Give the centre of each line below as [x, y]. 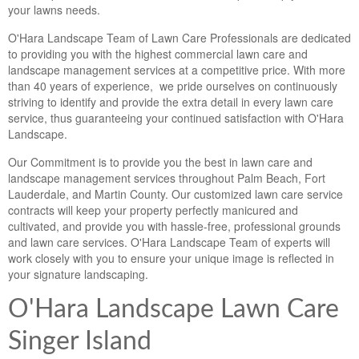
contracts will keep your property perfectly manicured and [153, 210]
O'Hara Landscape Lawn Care [173, 310]
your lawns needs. [54, 10]
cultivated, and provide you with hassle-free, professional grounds [174, 226]
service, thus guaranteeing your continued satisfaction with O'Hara [176, 118]
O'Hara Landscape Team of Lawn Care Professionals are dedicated [179, 38]
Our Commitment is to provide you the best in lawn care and [160, 162]
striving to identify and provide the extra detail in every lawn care [171, 102]
